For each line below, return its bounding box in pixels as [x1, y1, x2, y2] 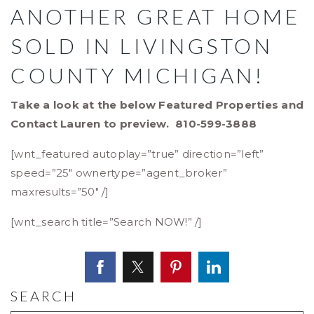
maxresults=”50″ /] [11, 185, 109, 199]
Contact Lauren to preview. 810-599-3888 [11, 117, 257, 131]
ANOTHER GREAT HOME [11, 4, 300, 29]
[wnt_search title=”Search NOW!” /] [11, 215, 203, 229]
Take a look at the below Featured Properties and [11, 98, 303, 112]
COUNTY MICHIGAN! [11, 62, 264, 88]
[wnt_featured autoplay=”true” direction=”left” [11, 147, 264, 161]
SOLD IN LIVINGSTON [11, 33, 273, 59]
